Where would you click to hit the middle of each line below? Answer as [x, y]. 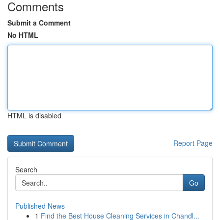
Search [26, 169]
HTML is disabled [34, 115]
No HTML [23, 35]
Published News [40, 206]
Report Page [193, 143]
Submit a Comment [39, 23]
